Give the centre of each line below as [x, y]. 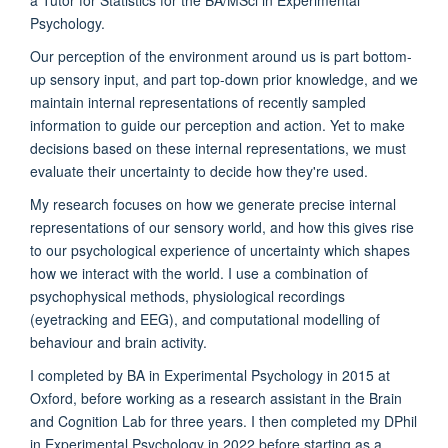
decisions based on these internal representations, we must [218, 147]
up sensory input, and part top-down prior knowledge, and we [224, 78]
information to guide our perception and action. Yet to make [217, 124]
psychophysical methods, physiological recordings [187, 295]
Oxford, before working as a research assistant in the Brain [216, 397]
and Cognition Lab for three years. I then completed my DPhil [223, 420]
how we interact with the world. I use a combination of [199, 272]
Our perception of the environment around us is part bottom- [221, 55]
